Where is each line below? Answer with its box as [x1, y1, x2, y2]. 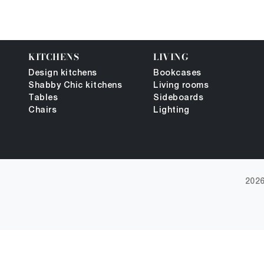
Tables [28, 94, 58, 102]
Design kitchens [28, 70, 97, 77]
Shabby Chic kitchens [28, 82, 122, 90]
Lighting [153, 107, 189, 114]
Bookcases [153, 70, 202, 77]
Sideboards [153, 94, 203, 102]
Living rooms [153, 82, 209, 90]
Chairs [28, 107, 57, 114]
